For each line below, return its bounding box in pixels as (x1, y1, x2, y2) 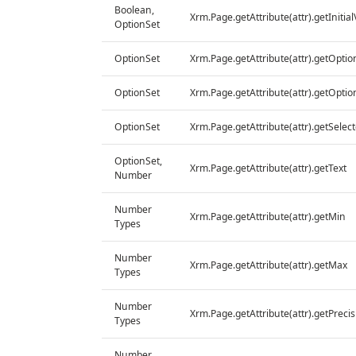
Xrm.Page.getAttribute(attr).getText (189, 161, 346, 175)
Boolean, (114, 2, 154, 17)
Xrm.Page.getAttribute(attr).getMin (189, 209, 346, 223)
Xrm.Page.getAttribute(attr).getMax (189, 257, 347, 272)
